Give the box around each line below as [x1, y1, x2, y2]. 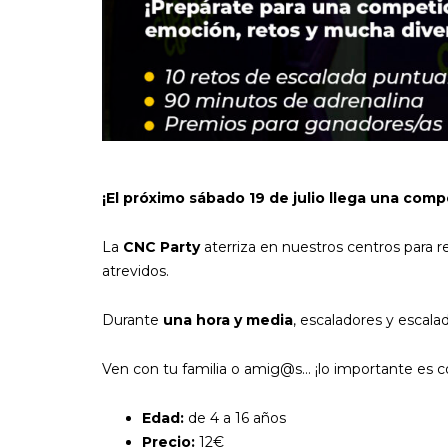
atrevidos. [102, 262, 169, 280]
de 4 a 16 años [184, 409, 286, 427]
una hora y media [163, 311, 293, 329]
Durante [102, 311, 163, 329]
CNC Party [123, 238, 200, 256]
